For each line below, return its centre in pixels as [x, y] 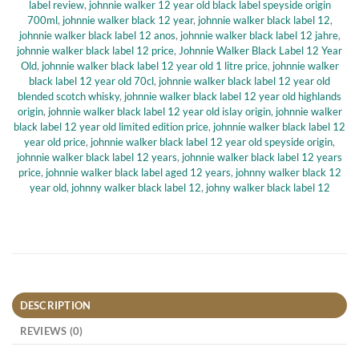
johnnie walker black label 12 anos [97, 36]
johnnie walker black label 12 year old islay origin [159, 112]
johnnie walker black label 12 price [95, 51]
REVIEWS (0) [51, 331]
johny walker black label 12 [268, 188]
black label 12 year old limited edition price [111, 127]
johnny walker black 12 [288, 173]
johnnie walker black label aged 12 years [138, 173]
